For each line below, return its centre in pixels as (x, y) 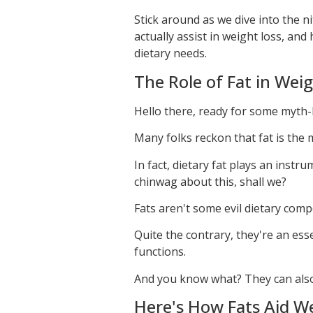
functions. (160, 252)
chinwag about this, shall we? (210, 181)
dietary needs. (170, 53)
